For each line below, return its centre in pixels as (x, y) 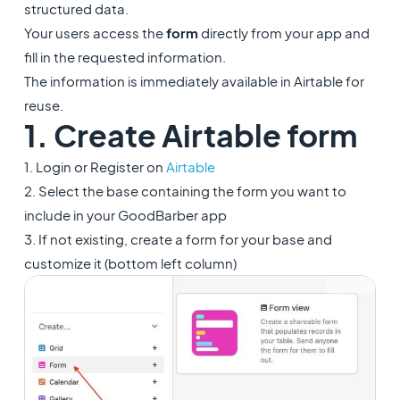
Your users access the (95, 33)
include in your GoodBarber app (125, 215)
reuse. (43, 105)
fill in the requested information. (125, 57)
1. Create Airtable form (190, 135)
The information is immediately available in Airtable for (194, 81)
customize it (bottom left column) (130, 263)
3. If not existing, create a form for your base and (178, 239)
